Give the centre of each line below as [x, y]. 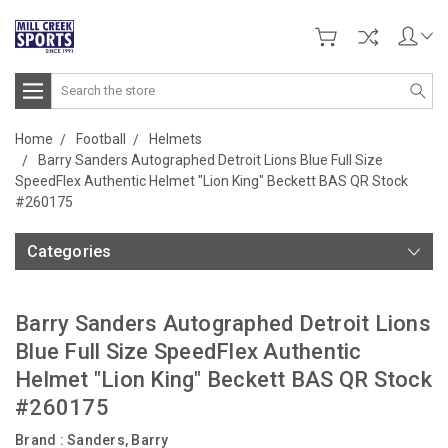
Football [101, 138]
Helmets [175, 138]
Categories [69, 251]
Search [73, 82]
